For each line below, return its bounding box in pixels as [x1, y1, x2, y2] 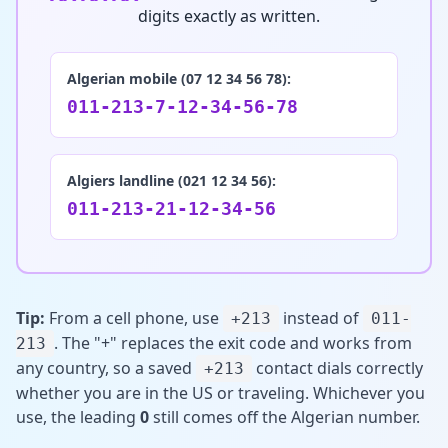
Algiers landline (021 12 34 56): [67, 170, 276, 190]
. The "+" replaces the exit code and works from [54, 331, 412, 354]
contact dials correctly [252, 356, 423, 379]
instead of [279, 306, 359, 329]
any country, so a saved [16, 356, 192, 379]
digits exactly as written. [138, 4, 320, 27]
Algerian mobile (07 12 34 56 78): [67, 68, 291, 88]
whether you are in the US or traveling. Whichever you [16, 381, 425, 404]
